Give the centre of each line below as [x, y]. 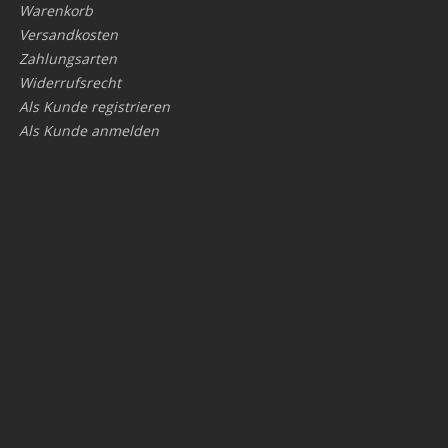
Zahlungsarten [68, 58]
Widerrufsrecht [70, 82]
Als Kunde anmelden [89, 130]
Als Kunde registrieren [95, 106]
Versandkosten [69, 34]
